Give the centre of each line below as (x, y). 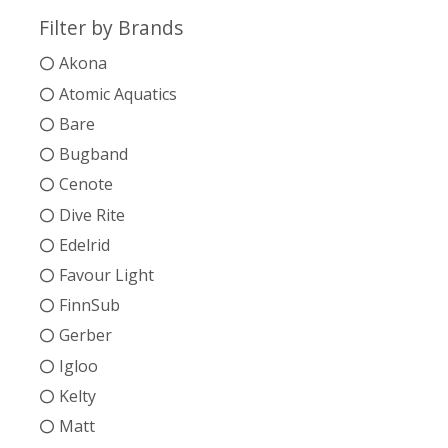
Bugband (93, 154)
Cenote (85, 184)
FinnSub (89, 305)
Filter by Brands (110, 28)
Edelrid (84, 244)
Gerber (85, 335)
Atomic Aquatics (117, 93)
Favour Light (106, 274)
